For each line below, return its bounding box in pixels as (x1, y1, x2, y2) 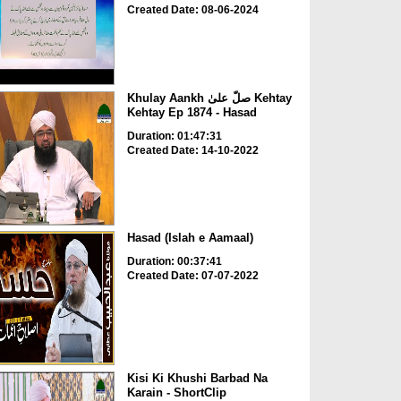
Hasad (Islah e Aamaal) (126, 231, 253, 245)
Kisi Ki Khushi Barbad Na (126, 371, 268, 385)
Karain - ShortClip (126, 385, 226, 399)
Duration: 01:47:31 (126, 129, 222, 142)
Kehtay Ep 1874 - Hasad (126, 105, 257, 119)
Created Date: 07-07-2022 (126, 269, 259, 283)
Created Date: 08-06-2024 (126, 4, 259, 17)
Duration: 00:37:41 (126, 255, 222, 269)
